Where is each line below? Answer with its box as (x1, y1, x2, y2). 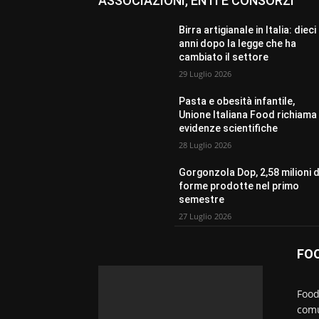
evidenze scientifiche (179, 122, 278, 134)
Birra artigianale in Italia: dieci (179, 24, 317, 36)
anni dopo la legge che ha (179, 38, 297, 49)
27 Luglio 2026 (179, 211, 232, 221)
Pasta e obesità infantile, (179, 95, 296, 107)
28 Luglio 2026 (179, 140, 232, 150)
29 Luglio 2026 (179, 68, 232, 79)
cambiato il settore (179, 51, 269, 63)
